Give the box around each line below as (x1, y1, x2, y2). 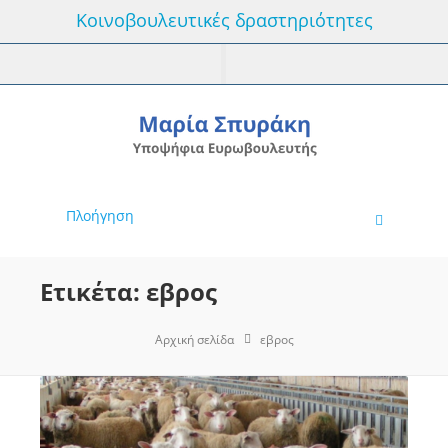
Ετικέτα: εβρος (40, 275, 217, 308)
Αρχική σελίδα (154, 331, 234, 348)
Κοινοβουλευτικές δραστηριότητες (75, 8, 373, 32)
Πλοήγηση (65, 206, 134, 225)
